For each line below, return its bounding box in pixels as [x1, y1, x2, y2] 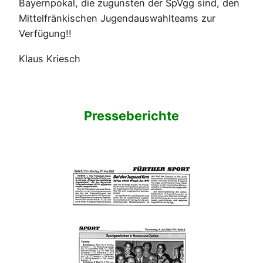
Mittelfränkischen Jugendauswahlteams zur [19, 12, 215, 25]
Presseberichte [84, 107, 179, 123]
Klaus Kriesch [19, 52, 80, 65]
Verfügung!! [19, 28, 72, 40]
